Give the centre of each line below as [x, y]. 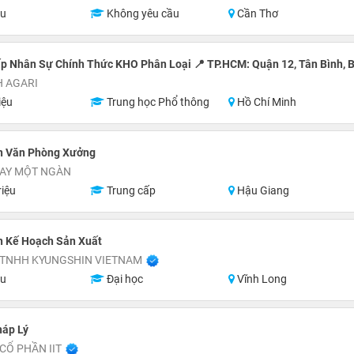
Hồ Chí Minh [266, 102]
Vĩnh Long [261, 279]
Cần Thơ [257, 13]
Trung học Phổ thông [156, 102]
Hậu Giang [262, 190]
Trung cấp [130, 190]
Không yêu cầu [141, 13]
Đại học [123, 279]
